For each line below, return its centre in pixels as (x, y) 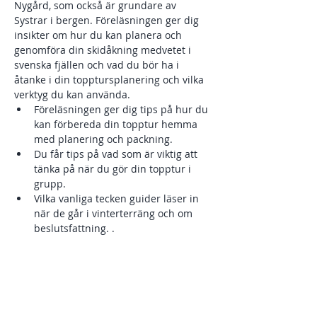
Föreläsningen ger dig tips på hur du (122, 109)
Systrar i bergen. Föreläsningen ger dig (108, 20)
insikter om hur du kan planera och (99, 35)
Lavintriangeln (68, 243)
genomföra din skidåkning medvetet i (104, 50)
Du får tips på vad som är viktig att (117, 154)
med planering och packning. (103, 139)
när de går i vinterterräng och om (115, 213)
